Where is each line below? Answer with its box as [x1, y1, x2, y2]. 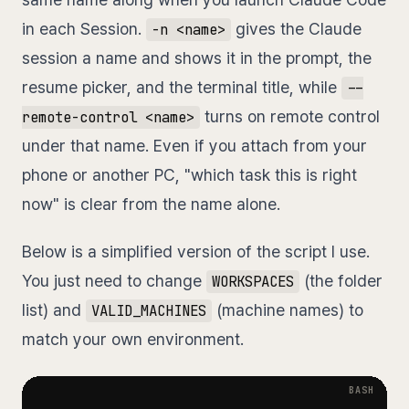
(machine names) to [211, 300, 363, 320]
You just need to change [22, 271, 206, 291]
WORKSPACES [211, 272, 294, 292]
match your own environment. [22, 330, 244, 350]
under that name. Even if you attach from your [22, 136, 367, 156]
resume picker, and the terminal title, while [22, 78, 341, 98]
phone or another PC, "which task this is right [22, 165, 357, 185]
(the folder [299, 271, 383, 291]
